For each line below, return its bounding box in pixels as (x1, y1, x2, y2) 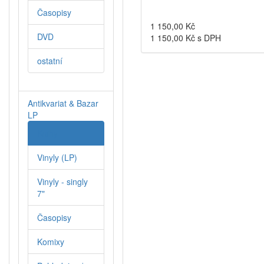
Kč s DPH (183, 32, 221, 44)
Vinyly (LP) (37, 151, 77, 164)
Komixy (37, 236, 64, 248)
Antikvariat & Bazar (28, 97, 98, 110)
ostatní (37, 55, 62, 67)
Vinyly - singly (37, 176, 88, 188)
